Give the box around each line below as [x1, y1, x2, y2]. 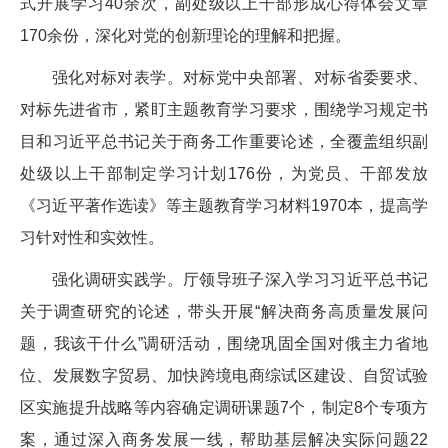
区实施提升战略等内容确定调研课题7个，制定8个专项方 [20, 398, 428, 416]
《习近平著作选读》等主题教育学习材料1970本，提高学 [20, 196, 428, 214]
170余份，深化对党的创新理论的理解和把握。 [20, 26, 351, 44]
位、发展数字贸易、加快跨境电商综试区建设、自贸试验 [20, 366, 428, 384]
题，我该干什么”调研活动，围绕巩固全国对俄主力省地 [20, 334, 428, 352]
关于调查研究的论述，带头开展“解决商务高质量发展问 [20, 302, 428, 320]
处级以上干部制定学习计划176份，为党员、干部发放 [20, 164, 428, 182]
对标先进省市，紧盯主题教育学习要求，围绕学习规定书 [20, 100, 428, 118]
